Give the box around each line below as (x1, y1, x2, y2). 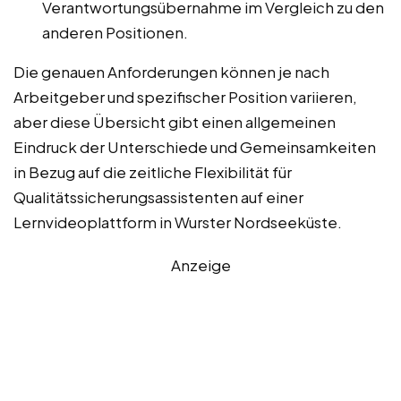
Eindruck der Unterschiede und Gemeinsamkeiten (13, 137, 376, 158)
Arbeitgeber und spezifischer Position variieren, (13, 87, 357, 107)
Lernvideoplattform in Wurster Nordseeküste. (13, 212, 342, 233)
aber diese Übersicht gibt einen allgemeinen (13, 112, 336, 132)
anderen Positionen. (42, 22, 188, 43)
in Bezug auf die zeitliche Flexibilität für (13, 162, 292, 183)
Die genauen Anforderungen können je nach (13, 62, 329, 82)
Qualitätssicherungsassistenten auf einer (13, 187, 303, 208)
